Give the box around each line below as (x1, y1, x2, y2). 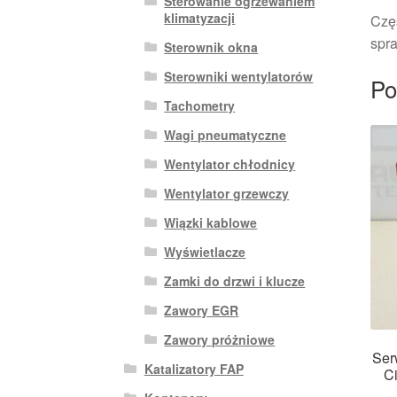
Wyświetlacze (164, 242, 246, 261)
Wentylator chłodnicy (164, 154, 296, 173)
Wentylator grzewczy (164, 183, 290, 202)
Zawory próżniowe (164, 330, 276, 348)
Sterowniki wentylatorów (164, 66, 314, 85)
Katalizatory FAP (144, 359, 244, 378)
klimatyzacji (164, 8, 236, 27)
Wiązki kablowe (164, 213, 258, 231)
